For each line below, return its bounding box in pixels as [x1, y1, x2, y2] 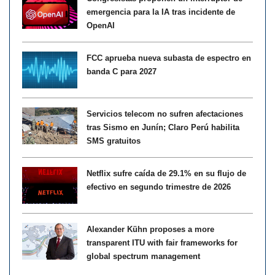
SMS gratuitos [87, 136, 141, 145]
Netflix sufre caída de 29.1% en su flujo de [87, 168, 246, 178]
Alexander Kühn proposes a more [87, 224, 214, 234]
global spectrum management [87, 251, 200, 261]
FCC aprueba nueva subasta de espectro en [87, 53, 251, 63]
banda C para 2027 [87, 66, 157, 76]
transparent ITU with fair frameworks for [87, 238, 238, 247]
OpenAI [87, 20, 115, 30]
